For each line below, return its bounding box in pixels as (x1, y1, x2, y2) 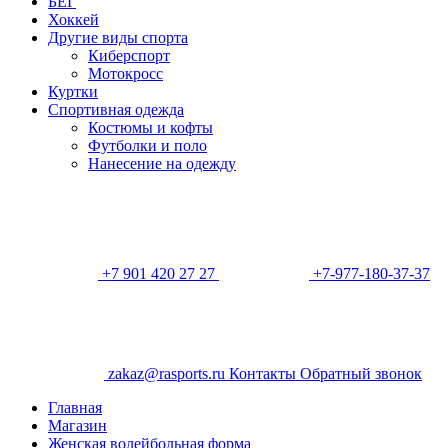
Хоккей (48, 11, 99, 28)
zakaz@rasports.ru (104, 365, 229, 382)
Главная (48, 399, 102, 416)
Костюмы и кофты (88, 119, 213, 136)
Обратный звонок (300, 365, 422, 382)
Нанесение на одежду (88, 155, 236, 172)
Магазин (48, 417, 107, 434)
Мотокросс (88, 65, 163, 82)
